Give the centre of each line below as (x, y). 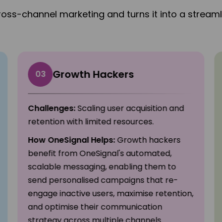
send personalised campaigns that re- (103, 180)
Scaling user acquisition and (130, 109)
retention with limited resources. (91, 122)
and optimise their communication (95, 207)
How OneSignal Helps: (72, 140)
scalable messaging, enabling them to (102, 167)
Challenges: (52, 109)
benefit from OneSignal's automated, (100, 154)
